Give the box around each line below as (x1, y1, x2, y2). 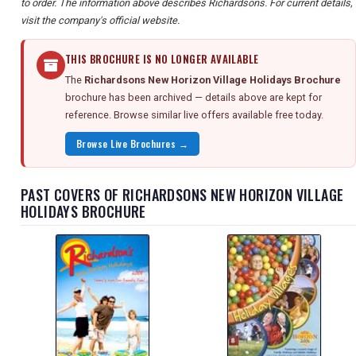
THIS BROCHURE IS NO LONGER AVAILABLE (65, 52, 259, 68)
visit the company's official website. (21, 14, 180, 27)
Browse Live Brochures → (76, 137, 189, 151)
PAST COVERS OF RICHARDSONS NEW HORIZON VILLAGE (21, 184, 344, 206)
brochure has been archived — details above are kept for (65, 91, 322, 104)
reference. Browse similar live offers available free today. (65, 109, 323, 122)
